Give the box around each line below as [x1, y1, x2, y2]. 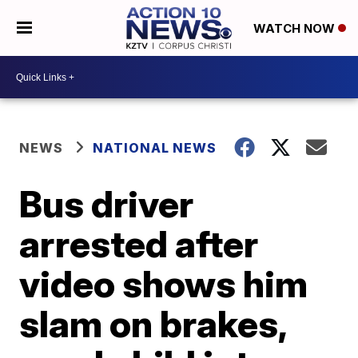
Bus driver [19, 181, 194, 226]
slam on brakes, [19, 301, 287, 346]
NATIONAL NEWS [93, 140, 217, 156]
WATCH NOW [253, 21, 338, 37]
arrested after [19, 221, 259, 266]
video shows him [19, 261, 308, 306]
